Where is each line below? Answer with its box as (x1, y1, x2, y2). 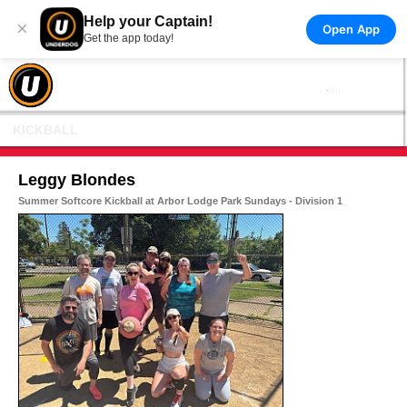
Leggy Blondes (18, 171, 135, 189)
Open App (322, 21, 380, 36)
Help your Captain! (84, 14, 213, 29)
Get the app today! (84, 32, 174, 45)
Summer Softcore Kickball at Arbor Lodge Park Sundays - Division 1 (18, 195, 342, 206)
